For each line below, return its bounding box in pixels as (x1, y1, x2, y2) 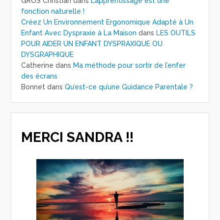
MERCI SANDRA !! (21, 129, 134, 146)
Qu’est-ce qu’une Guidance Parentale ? (65, 83, 193, 91)
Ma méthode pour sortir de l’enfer (73, 61, 186, 70)
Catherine (21, 61, 54, 70)
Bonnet (21, 83, 46, 91)
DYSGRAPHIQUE (21, 51, 74, 59)
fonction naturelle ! (21, 7, 85, 16)
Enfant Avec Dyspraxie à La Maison (21, 29, 137, 37)
